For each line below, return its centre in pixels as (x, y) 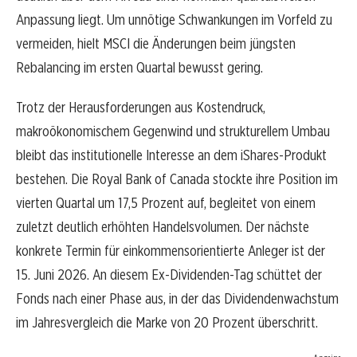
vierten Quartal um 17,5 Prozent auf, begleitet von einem (166, 203)
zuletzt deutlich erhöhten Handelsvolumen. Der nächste (163, 227)
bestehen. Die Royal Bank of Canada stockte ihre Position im (177, 179)
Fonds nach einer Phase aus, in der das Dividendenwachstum (177, 299)
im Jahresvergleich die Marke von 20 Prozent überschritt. (167, 323)
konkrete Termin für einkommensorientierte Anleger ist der (171, 251)
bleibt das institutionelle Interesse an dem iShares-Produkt (171, 155)
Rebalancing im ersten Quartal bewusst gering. (139, 68)
